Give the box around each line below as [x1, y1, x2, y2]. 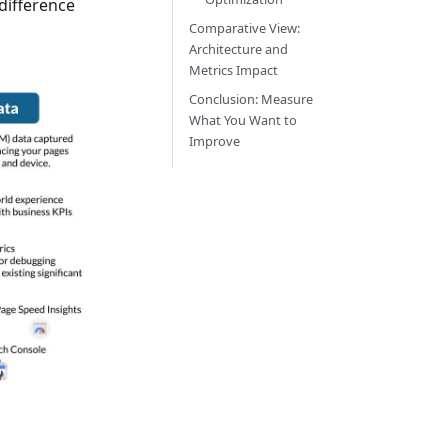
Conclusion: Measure [189, 90, 313, 108]
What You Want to [189, 111, 297, 129]
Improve [189, 132, 240, 150]
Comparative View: [189, 19, 300, 37]
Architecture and [189, 40, 288, 58]
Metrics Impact [189, 61, 278, 79]
